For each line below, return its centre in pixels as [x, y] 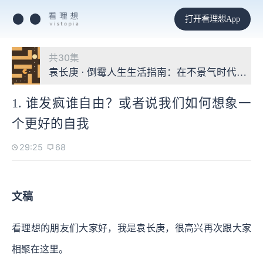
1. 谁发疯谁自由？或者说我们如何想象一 [131, 103]
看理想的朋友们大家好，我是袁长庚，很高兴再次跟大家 [131, 228]
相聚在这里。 [40, 249]
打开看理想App [212, 18]
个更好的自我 [50, 124]
